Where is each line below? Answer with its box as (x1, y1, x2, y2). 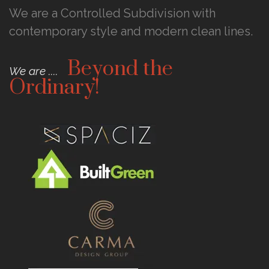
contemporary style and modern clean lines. (9, 23, 253, 38)
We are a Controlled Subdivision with (9, 5, 216, 20)
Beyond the (67, 55, 173, 82)
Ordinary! (9, 74, 100, 101)
